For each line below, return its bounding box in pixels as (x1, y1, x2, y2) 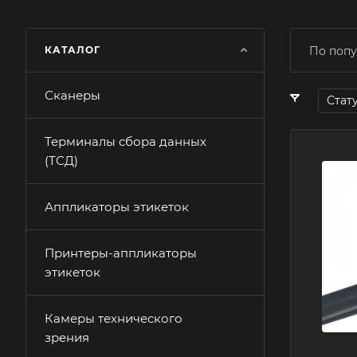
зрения (45, 330, 89, 345)
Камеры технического (45, 311, 182, 326)
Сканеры (45, 88, 100, 103)
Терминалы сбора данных (45, 134, 206, 149)
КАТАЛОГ (45, 44, 100, 56)
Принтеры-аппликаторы (45, 245, 197, 261)
